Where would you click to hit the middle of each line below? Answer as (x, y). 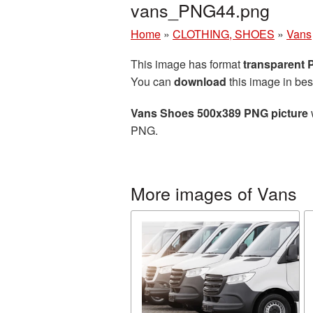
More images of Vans (214, 193)
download (200, 81)
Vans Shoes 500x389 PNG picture (219, 113)
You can (152, 81)
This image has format (187, 64)
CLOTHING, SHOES (224, 34)
